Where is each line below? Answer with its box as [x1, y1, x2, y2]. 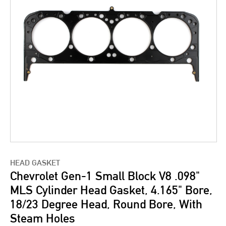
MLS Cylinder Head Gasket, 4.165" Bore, [10, 183, 212, 197]
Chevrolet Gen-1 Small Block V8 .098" [10, 168, 200, 183]
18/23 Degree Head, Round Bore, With [10, 197, 202, 211]
